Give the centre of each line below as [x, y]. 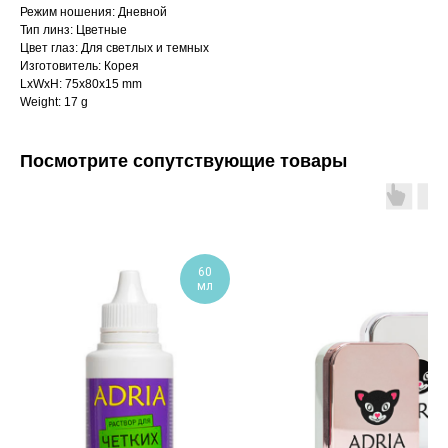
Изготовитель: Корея [79, 66]
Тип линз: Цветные [73, 30]
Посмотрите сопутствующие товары [183, 161]
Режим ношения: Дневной [93, 12]
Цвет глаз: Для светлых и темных [114, 48]
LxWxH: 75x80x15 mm [81, 84]
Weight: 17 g [54, 102]
